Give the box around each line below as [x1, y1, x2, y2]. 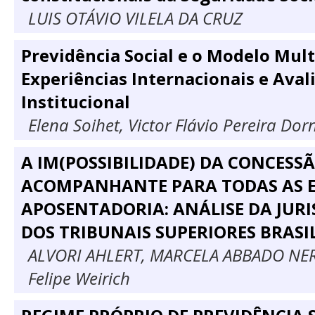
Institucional [21, 90, 130, 114]
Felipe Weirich [28, 266, 130, 290]
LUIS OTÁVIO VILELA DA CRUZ [28, 6, 243, 30]
